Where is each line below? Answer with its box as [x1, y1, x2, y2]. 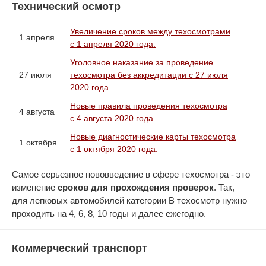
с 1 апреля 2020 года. [70, 39, 156, 49]
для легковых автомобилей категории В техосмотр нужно [12, 195, 247, 205]
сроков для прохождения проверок [58, 182, 214, 192]
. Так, [214, 182, 235, 192]
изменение [12, 182, 58, 192]
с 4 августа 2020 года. [70, 113, 156, 123]
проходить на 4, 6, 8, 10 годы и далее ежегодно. [12, 208, 206, 218]
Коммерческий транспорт [12, 242, 147, 254]
